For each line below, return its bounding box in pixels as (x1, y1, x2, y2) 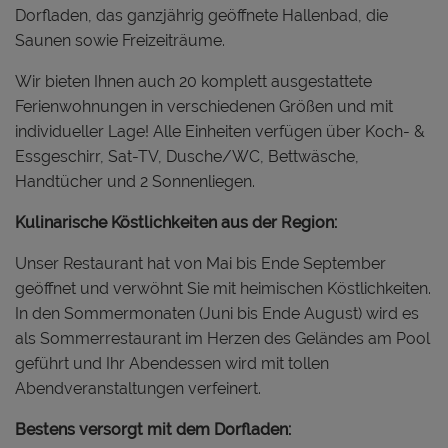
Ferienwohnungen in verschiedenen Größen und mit (15, 96, 393, 116)
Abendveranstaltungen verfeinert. (15, 378, 261, 398)
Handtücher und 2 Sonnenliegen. (15, 171, 255, 191)
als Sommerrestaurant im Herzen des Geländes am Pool (15, 328, 430, 348)
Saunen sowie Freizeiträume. (15, 30, 225, 50)
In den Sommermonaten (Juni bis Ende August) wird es (15, 303, 419, 323)
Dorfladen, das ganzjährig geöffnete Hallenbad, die (15, 5, 388, 25)
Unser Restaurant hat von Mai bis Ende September (15, 253, 386, 273)
